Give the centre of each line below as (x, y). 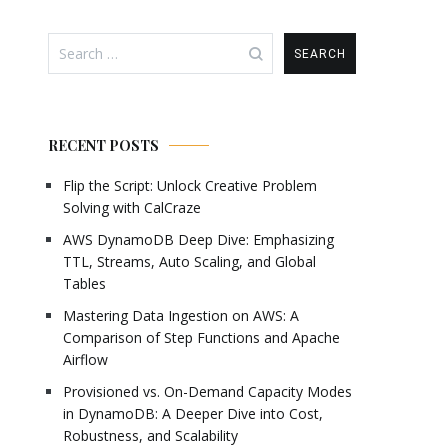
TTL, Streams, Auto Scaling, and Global (189, 262)
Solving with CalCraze (132, 208)
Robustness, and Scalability (150, 436)
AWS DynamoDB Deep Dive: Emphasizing (198, 240)
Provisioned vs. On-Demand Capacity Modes (207, 392)
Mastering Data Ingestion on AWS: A (181, 316)
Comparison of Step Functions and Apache (201, 338)
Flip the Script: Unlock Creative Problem (190, 186)
